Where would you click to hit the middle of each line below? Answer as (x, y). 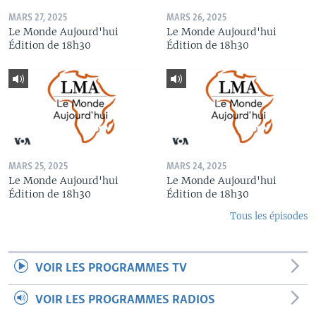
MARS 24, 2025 (196, 167)
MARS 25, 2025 (38, 167)
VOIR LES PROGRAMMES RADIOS (125, 300)
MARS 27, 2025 (38, 18)
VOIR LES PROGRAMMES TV (111, 269)
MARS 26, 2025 (196, 18)
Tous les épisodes (269, 217)
